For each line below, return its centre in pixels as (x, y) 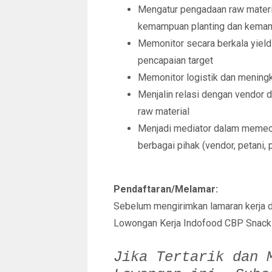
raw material (164, 111)
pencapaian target (175, 60)
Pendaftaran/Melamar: (166, 189)
